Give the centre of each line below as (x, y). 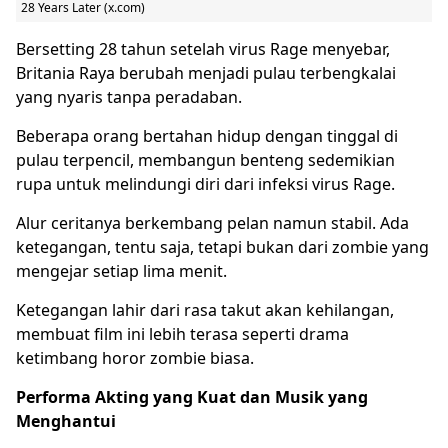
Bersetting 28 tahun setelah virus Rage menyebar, (203, 48)
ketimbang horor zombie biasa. (135, 357)
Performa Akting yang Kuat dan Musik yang (192, 396)
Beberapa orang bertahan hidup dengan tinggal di (207, 135)
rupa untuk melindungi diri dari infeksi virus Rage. (205, 183)
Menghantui (66, 420)
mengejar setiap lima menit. (121, 270)
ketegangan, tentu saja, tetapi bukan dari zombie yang (222, 246)
